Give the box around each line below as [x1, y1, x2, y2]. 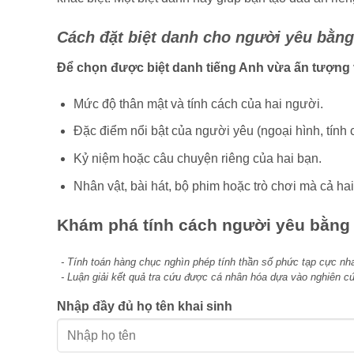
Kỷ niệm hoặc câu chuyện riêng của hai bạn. [73, 151, 322, 165]
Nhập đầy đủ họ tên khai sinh [57, 299, 232, 314]
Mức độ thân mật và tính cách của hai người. [73, 96, 323, 111]
